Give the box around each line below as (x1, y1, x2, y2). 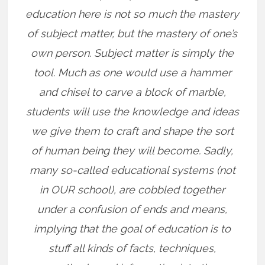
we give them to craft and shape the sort (31, 125, 234, 137)
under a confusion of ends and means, (37, 203, 228, 215)
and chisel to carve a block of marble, (38, 86, 226, 98)
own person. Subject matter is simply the (31, 47, 234, 59)
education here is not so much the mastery (25, 8, 240, 20)
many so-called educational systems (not (29, 164, 235, 176)
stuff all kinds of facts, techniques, (49, 242, 216, 254)
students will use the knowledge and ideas (25, 105, 239, 118)
